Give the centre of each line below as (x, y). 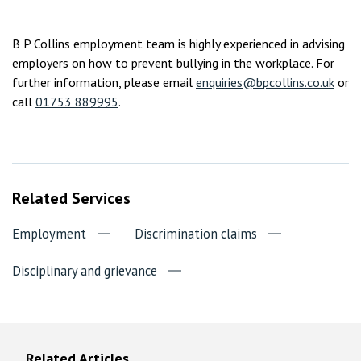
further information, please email (104, 82)
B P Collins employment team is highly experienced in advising (178, 44)
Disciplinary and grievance (85, 271)
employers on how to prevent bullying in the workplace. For (173, 63)
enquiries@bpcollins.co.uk (265, 82)
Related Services (71, 198)
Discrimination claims (196, 234)
